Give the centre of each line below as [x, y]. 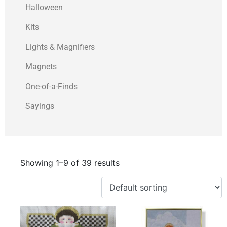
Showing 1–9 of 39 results [70, 163]
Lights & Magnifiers [60, 47]
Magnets [41, 67]
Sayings [40, 106]
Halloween [44, 8]
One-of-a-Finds [51, 87]
